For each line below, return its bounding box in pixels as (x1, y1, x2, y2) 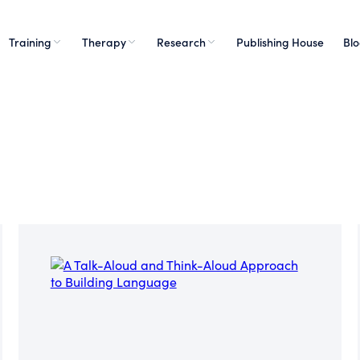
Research (156, 34, 206, 50)
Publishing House (235, 34, 324, 50)
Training (8, 34, 51, 50)
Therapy (81, 34, 126, 50)
